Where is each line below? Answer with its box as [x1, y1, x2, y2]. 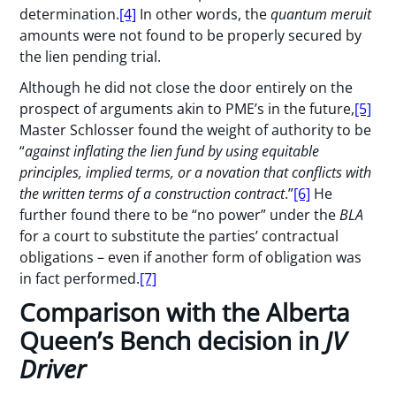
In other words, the [136, 4, 271, 24]
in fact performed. [19, 268, 141, 288]
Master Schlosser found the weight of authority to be [19, 119, 372, 140]
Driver [19, 352, 87, 386]
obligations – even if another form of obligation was [19, 247, 362, 267]
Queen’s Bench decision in [19, 324, 326, 358]
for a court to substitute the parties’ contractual [19, 225, 339, 246]
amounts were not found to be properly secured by [19, 25, 362, 45]
